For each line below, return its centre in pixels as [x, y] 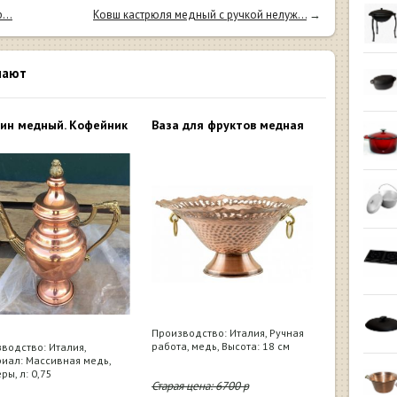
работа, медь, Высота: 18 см [221, 346]
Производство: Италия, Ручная [228, 332]
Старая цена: [183, 385]
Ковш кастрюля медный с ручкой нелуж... [200, 15]
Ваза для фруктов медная [228, 125]
